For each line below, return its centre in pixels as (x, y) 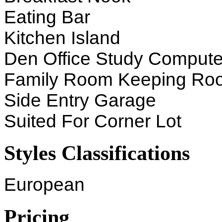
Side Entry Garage (80, 100)
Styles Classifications (97, 153)
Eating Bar (47, 17)
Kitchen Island (62, 38)
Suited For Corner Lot (93, 121)
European (44, 184)
